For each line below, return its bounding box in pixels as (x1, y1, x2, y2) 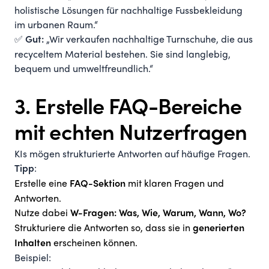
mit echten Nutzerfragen (14, 124, 247, 145)
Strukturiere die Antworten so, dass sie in (14, 223, 193, 234)
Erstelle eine (14, 179, 70, 189)
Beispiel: (14, 253, 53, 264)
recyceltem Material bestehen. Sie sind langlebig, (14, 50, 231, 60)
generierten (193, 224, 244, 234)
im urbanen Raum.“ (14, 20, 98, 31)
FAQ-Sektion (70, 180, 125, 189)
